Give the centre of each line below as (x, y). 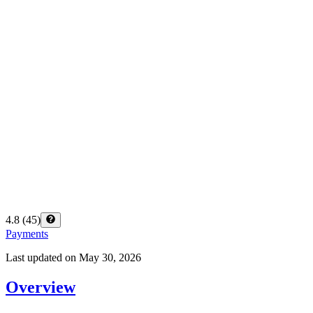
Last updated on (41, 258)
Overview (41, 287)
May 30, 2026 (110, 258)
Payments (27, 234)
